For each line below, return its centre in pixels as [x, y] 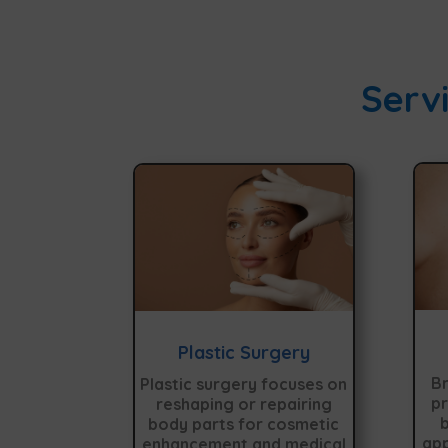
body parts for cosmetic [244, 423]
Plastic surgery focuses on [244, 383]
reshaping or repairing [243, 403]
